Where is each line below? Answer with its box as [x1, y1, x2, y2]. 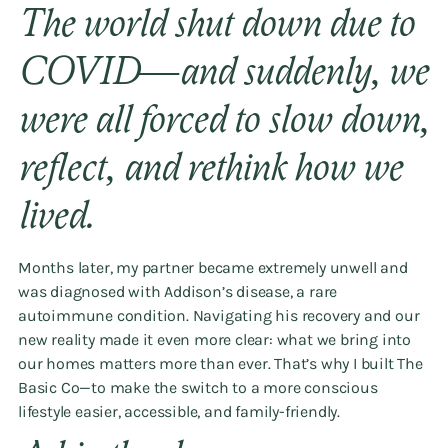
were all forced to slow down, [18, 104, 429, 144]
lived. [18, 200, 93, 240]
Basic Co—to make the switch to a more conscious [18, 378, 378, 397]
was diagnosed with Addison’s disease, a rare [18, 282, 338, 301]
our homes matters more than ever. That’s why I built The [18, 354, 423, 373]
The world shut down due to [18, 8, 414, 48]
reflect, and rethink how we [18, 152, 402, 192]
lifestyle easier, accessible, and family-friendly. [18, 402, 340, 421]
